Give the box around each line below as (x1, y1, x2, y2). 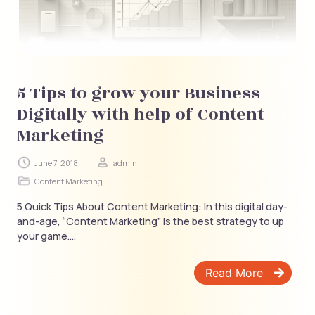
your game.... (17, 229, 76, 243)
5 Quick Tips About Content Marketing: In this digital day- (17, 199, 288, 213)
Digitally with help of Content (17, 101, 264, 127)
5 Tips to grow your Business (17, 79, 260, 106)
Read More (205, 266, 263, 281)
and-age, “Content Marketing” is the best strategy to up (17, 214, 284, 228)
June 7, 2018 (34, 157, 78, 168)
